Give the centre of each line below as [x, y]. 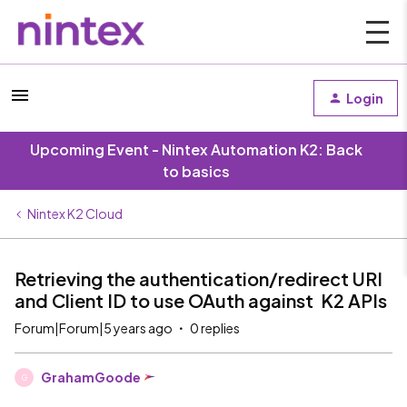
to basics [196, 171]
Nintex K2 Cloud [75, 213]
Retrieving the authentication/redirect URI [199, 278]
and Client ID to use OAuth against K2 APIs [201, 300]
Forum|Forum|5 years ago [94, 328]
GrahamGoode [91, 377]
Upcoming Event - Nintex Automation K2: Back [196, 149]
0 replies [215, 328]
